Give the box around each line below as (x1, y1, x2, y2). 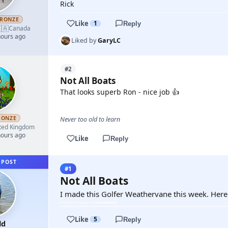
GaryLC (98, 36, 121, 45)
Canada (8, 24, 31, 33)
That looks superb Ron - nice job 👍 (60, 87, 179, 97)
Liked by (71, 36, 98, 45)
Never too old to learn (60, 115, 120, 124)
